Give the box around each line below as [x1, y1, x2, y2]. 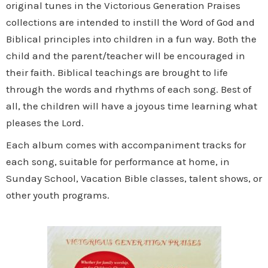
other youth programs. [6, 188, 109, 201]
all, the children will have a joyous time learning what [6, 100, 257, 112]
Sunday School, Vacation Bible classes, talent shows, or [6, 172, 262, 184]
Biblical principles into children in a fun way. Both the [6, 33, 257, 45]
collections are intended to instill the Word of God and [6, 16, 255, 29]
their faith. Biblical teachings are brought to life [6, 66, 228, 79]
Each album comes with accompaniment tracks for [6, 138, 246, 151]
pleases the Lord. [6, 117, 84, 129]
